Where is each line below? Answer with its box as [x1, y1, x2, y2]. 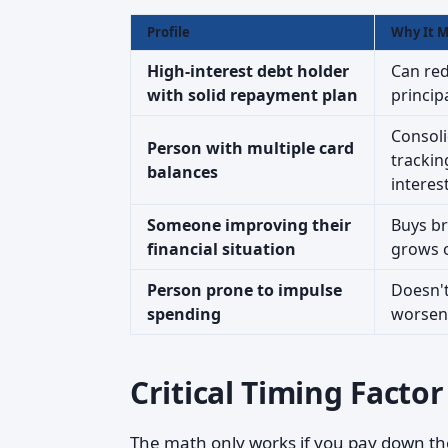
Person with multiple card [147, 137, 354, 159]
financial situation [147, 238, 296, 260]
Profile [147, 23, 190, 41]
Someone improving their [147, 214, 351, 236]
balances [147, 161, 218, 183]
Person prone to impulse [147, 279, 342, 301]
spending [147, 303, 221, 325]
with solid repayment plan [147, 84, 358, 106]
